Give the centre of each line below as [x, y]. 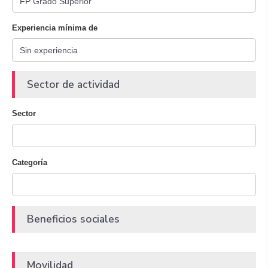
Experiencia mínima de [55, 28]
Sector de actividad [73, 84]
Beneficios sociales [73, 219]
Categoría [30, 162]
